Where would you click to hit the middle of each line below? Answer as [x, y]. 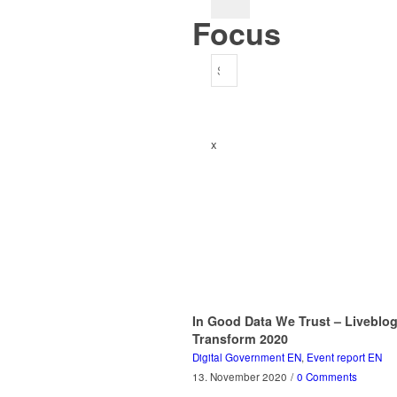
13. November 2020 [240, 377]
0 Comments [327, 377]
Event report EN [344, 358]
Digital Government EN [247, 358]
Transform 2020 [240, 339]
